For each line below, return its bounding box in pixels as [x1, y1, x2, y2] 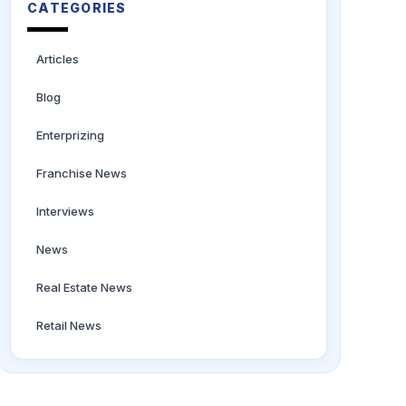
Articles [36, 52, 79, 66]
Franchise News [36, 166, 127, 180]
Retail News [36, 318, 101, 333]
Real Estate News [36, 280, 132, 295]
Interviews [36, 204, 94, 218]
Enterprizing [36, 128, 104, 142]
